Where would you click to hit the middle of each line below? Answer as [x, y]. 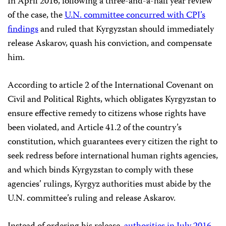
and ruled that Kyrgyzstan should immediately [126, 30]
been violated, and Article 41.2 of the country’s [95, 128]
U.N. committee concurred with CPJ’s [135, 16]
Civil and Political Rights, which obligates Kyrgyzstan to [112, 100]
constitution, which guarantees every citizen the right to [112, 142]
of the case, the [36, 16]
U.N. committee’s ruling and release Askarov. [92, 199]
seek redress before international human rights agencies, [113, 156]
